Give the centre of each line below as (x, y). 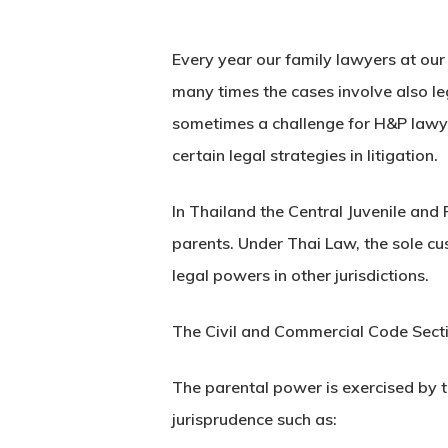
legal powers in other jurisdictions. (300, 274)
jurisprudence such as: (254, 418)
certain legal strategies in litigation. (305, 154)
